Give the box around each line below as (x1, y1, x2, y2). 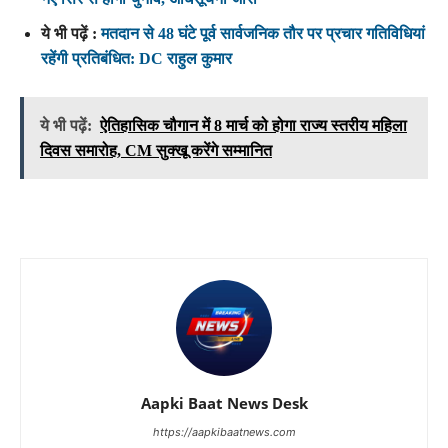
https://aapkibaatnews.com (152, 424, 296, 439)
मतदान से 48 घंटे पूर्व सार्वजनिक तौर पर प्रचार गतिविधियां (101, 24, 425, 42)
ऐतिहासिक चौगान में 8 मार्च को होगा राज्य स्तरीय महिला (100, 116, 407, 134)
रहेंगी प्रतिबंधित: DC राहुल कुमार (41, 49, 232, 67)
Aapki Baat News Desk (140, 392, 308, 413)
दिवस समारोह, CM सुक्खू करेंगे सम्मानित (40, 141, 272, 159)
